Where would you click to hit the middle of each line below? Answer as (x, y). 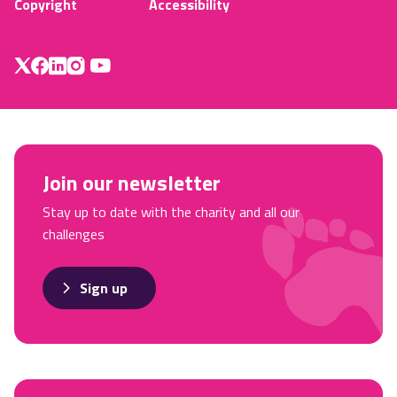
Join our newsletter (132, 183)
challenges (74, 234)
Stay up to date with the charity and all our (171, 212)
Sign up (104, 288)
